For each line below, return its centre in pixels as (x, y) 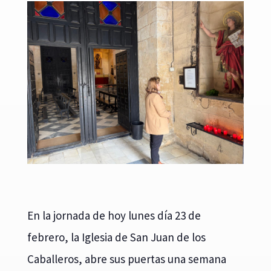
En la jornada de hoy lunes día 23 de (114, 215)
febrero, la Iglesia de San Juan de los (116, 237)
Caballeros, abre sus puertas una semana (126, 259)
